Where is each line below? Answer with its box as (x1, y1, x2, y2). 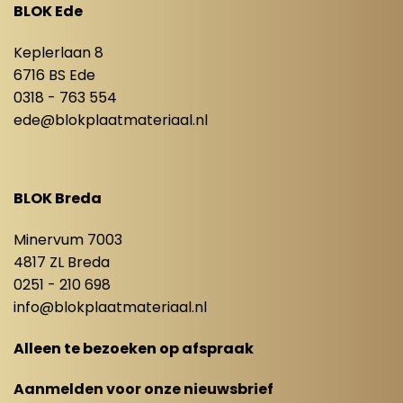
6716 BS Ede (13, 65, 95, 86)
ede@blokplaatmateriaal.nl (13, 110, 208, 131)
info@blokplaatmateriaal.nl (13, 296, 207, 318)
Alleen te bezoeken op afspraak (13, 337, 254, 359)
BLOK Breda (13, 188, 102, 210)
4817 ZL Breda (13, 251, 110, 273)
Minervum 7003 (13, 228, 122, 250)
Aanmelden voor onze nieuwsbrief (13, 379, 273, 400)
